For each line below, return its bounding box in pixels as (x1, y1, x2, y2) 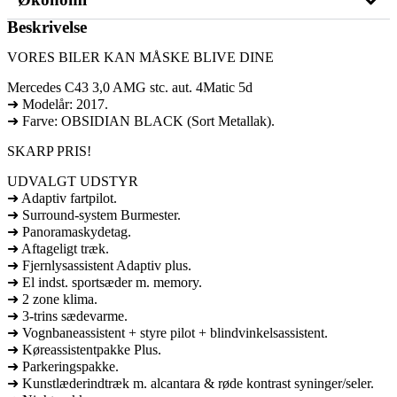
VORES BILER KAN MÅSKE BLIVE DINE (7, 49, 274, 65)
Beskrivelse (7, 17, 87, 36)
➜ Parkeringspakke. (7, 358, 119, 374)
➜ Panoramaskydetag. (7, 223, 131, 239)
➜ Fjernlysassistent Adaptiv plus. (7, 257, 191, 273)
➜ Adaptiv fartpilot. (7, 190, 117, 206)
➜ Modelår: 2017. (7, 96, 108, 112)
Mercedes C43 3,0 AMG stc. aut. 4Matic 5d (7, 79, 253, 95)
